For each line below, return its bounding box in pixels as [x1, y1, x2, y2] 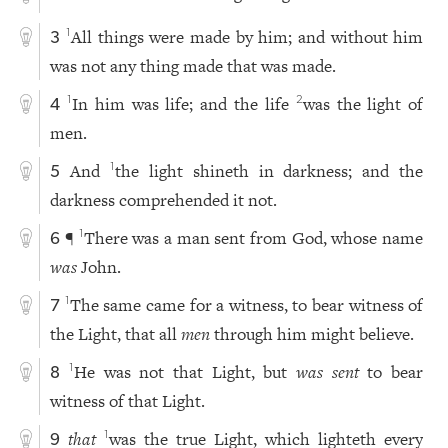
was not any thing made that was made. [50, 53, 337, 78]
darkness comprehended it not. [50, 187, 278, 212]
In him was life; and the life [72, 91, 296, 116]
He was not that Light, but [73, 359, 297, 384]
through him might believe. [210, 321, 415, 346]
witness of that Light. [50, 388, 206, 413]
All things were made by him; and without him [70, 24, 424, 49]
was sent [296, 359, 359, 384]
